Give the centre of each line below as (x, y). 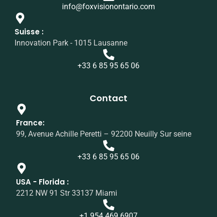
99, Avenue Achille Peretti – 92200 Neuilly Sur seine (104, 134)
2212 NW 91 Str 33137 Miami (67, 193)
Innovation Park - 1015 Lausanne (71, 43)
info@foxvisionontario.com (108, 7)
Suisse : (29, 32)
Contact (108, 98)
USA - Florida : (42, 182)
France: (30, 123)
